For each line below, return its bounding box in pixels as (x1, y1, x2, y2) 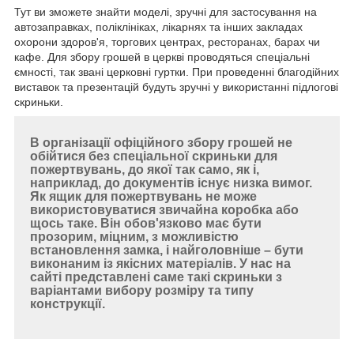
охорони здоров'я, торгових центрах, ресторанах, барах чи (14, 36, 320, 49)
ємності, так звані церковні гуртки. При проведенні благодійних (14, 66, 339, 79)
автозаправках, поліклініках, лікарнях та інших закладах (14, 21, 303, 34)
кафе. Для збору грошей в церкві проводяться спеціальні (14, 51, 310, 64)
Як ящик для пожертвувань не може (30, 190, 257, 204)
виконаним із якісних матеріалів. (30, 257, 236, 271)
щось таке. (30, 217, 97, 231)
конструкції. (30, 297, 105, 311)
